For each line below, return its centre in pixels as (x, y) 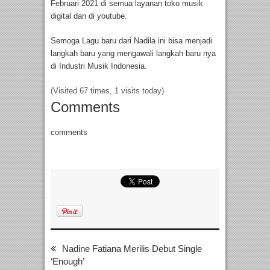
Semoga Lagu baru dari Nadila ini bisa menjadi (131, 41)
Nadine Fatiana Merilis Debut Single (132, 249)
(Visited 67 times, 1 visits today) (107, 91)
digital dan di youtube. (89, 16)
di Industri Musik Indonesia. (99, 66)
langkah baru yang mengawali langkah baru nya (133, 54)
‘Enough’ (67, 262)
